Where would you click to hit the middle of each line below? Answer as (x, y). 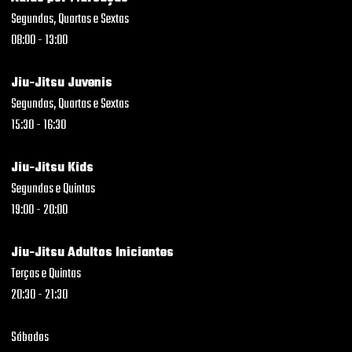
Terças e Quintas (46, 274)
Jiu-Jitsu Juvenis (61, 83)
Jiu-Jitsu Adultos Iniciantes (92, 253)
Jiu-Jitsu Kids (52, 168)
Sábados (29, 338)
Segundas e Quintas (53, 189)
